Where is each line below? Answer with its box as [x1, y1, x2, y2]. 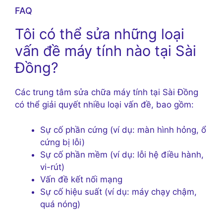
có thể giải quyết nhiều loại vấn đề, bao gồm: [15, 100, 194, 110]
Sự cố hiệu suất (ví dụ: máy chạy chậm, [40, 186, 197, 197]
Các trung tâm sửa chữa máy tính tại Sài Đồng [15, 87, 198, 98]
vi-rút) [40, 162, 64, 172]
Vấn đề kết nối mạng [40, 174, 122, 184]
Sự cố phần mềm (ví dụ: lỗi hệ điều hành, [40, 149, 204, 160]
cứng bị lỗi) [40, 137, 85, 147]
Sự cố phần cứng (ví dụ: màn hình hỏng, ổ [40, 124, 206, 135]
